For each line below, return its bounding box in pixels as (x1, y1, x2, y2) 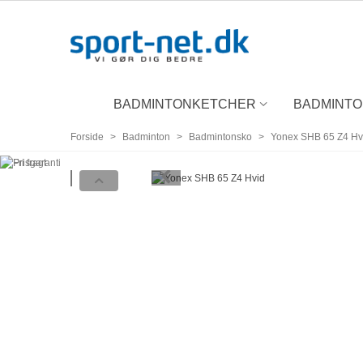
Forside (70, 131, 104, 143)
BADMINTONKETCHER (113, 97, 256, 111)
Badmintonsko (189, 131, 252, 143)
